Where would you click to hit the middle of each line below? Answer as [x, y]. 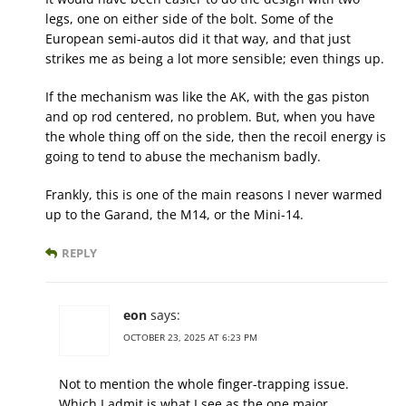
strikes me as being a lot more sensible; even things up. [215, 59]
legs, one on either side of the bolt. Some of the [189, 19]
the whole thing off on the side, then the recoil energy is [216, 137]
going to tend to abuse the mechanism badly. [183, 157]
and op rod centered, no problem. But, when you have [210, 117]
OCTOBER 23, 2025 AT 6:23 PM [190, 338]
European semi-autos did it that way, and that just [198, 39]
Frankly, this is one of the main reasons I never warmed [214, 195]
